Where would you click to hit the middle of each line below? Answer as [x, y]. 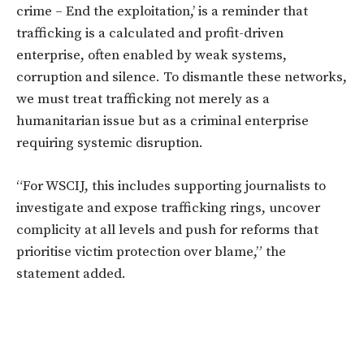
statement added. [71, 274]
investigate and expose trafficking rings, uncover [168, 208]
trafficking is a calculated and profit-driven [150, 34]
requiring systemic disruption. [110, 143]
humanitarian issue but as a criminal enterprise [162, 121]
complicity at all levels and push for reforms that [167, 230]
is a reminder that [251, 12]
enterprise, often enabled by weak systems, [152, 56]
